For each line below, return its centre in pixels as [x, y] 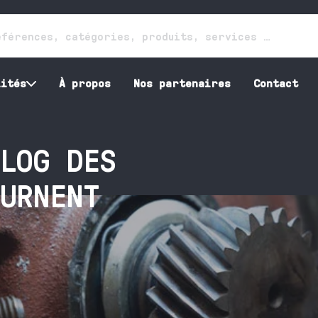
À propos [84, 83]
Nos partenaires [182, 83]
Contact [275, 83]
